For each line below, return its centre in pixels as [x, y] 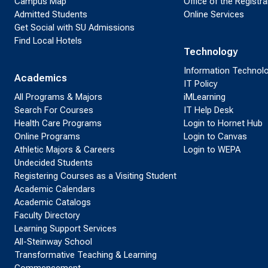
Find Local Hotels [48, 41]
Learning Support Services [66, 229]
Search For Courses [54, 110]
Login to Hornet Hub [223, 124]
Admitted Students [51, 15]
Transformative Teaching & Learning [86, 255]
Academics [41, 78]
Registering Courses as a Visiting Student [95, 176]
